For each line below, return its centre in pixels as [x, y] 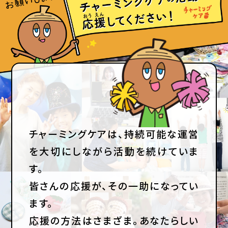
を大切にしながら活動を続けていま [114, 151]
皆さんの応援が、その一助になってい [114, 186]
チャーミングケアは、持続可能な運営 [114, 134]
